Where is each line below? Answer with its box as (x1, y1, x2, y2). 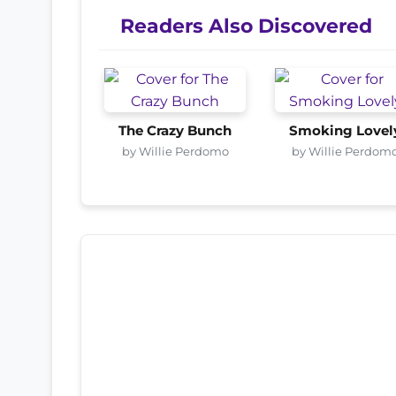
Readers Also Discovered (120, 13, 372, 37)
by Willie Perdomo (121, 143, 229, 158)
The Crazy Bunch (118, 122, 232, 139)
